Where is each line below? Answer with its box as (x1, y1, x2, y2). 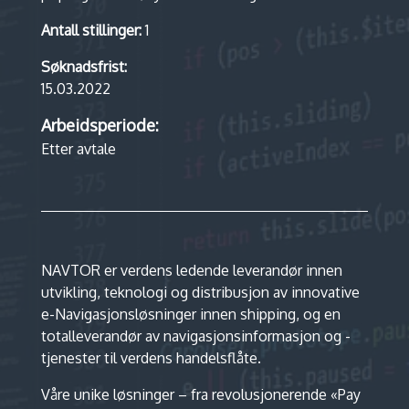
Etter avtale (40, 139, 116, 158)
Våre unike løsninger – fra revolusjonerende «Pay (40, 384, 361, 404)
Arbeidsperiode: (40, 114, 159, 135)
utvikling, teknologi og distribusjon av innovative (40, 282, 360, 301)
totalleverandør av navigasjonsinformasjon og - (40, 326, 351, 345)
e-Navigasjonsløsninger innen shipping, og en (40, 304, 341, 323)
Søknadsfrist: (40, 57, 127, 76)
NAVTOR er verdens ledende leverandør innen (40, 260, 342, 279)
